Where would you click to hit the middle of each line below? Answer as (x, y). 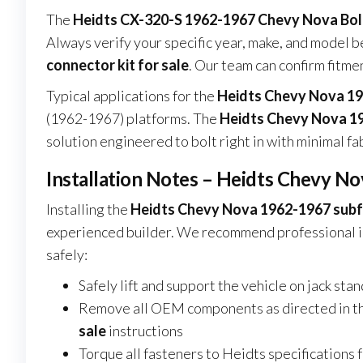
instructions (145, 331)
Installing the (88, 209)
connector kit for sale (117, 65)
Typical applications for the (132, 96)
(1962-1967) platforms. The (133, 119)
